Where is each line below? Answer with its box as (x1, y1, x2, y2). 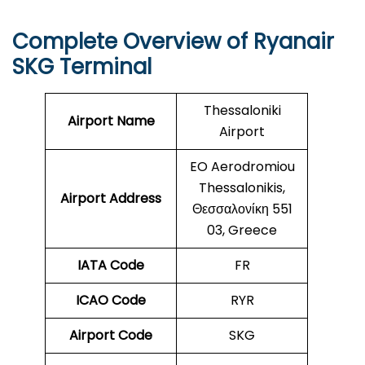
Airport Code (69, 326, 152, 345)
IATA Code (77, 256, 144, 275)
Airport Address (60, 189, 161, 209)
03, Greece (207, 221, 277, 240)
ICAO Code (76, 291, 146, 310)
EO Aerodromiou (189, 157, 295, 177)
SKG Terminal (12, 52, 152, 82)
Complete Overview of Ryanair (12, 27, 334, 57)
